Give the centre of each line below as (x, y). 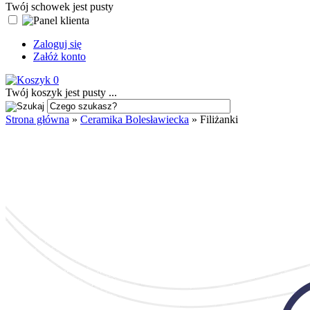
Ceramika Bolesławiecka (135, 119)
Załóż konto (60, 56)
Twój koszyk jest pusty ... (61, 92)
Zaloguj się (57, 44)
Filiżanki (219, 119)
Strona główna (37, 119)
